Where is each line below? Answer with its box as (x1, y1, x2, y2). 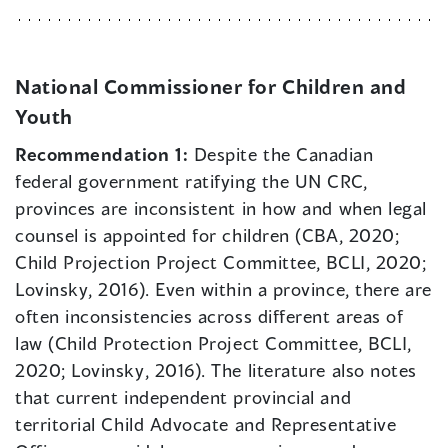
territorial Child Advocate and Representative (15, 413, 397, 436)
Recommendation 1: (15, 143, 194, 166)
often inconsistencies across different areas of (15, 305, 404, 328)
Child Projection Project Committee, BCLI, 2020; (15, 251, 427, 274)
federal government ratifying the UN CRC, (15, 170, 368, 193)
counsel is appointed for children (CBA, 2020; (15, 224, 400, 247)
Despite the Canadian (193, 143, 374, 166)
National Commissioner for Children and (15, 74, 407, 99)
